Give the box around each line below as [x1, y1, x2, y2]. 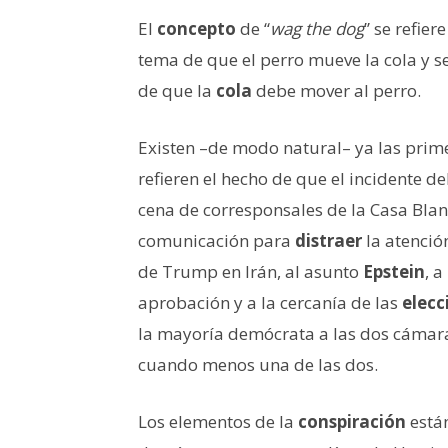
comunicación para [138, 228, 295, 252]
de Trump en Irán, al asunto [138, 259, 363, 283]
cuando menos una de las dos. [138, 352, 378, 376]
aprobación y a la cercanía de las [138, 290, 402, 314]
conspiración [298, 409, 406, 433]
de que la [138, 78, 216, 102]
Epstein [363, 259, 425, 283]
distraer [295, 228, 362, 252]
